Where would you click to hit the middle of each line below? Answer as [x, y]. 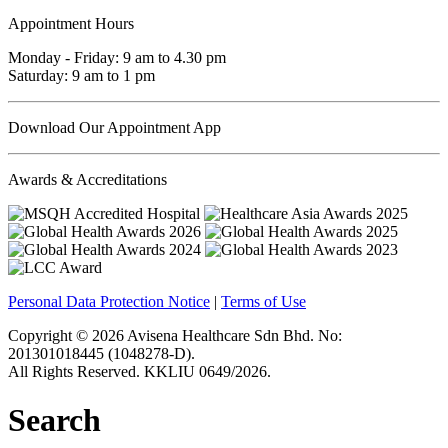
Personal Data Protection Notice [109, 301]
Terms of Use [263, 301]
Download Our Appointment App [114, 127]
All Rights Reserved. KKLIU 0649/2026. [139, 371]
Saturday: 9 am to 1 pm [81, 75]
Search [54, 420]
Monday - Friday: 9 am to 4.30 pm [117, 57]
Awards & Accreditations [87, 179]
